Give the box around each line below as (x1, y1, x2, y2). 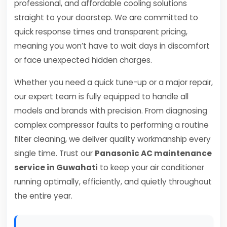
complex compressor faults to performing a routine (14, 120, 209, 130)
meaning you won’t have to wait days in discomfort (14, 41, 210, 51)
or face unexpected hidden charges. (14, 55, 152, 65)
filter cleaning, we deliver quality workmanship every (14, 134, 211, 144)
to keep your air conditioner (98, 162, 204, 173)
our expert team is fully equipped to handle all (14, 91, 188, 102)
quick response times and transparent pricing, (14, 26, 187, 37)
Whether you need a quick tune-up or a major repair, (14, 77, 213, 88)
